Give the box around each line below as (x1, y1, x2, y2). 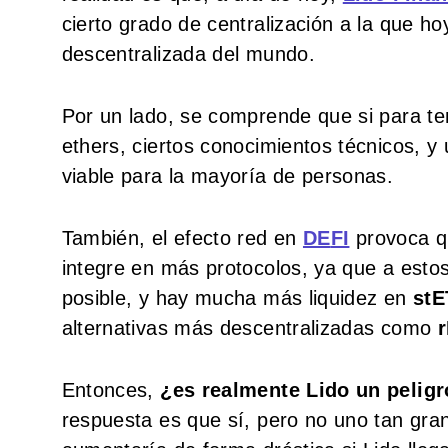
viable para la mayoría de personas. (61, 164, 394, 187)
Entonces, (61, 378, 161, 401)
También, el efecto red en (61, 226, 303, 249)
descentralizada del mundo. (61, 42, 315, 65)
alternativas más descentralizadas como (61, 316, 438, 339)
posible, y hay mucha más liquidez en (61, 286, 413, 309)
